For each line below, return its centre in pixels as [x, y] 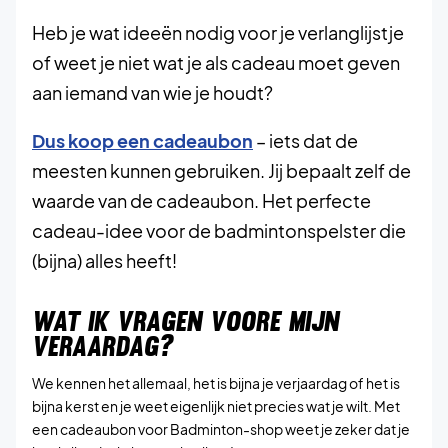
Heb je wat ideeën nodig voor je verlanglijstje [218, 32]
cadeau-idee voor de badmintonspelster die [219, 230]
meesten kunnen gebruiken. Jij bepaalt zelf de [221, 170]
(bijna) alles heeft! [104, 260]
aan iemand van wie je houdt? [152, 92]
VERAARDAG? [102, 346]
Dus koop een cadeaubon [142, 140]
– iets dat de [305, 140]
